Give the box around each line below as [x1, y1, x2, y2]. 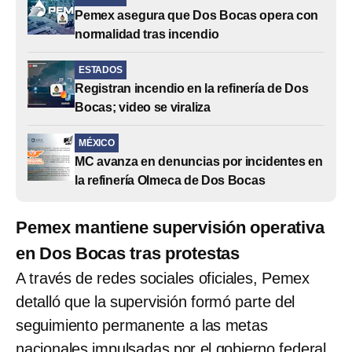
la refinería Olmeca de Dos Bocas [75, 173, 266, 187]
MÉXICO [79, 137, 115, 148]
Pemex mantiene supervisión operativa [16, 217, 324, 237]
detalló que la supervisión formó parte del [16, 292, 295, 310]
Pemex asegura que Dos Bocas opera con [75, 8, 319, 22]
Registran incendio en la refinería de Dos [75, 81, 309, 95]
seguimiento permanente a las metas [16, 316, 268, 334]
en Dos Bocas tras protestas [16, 243, 240, 263]
